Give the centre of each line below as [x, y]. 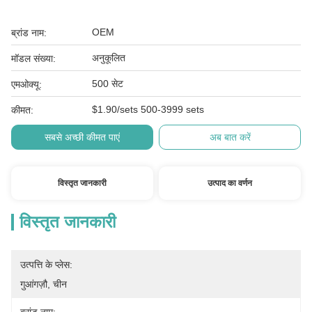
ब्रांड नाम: [29, 33]
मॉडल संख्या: [33, 58]
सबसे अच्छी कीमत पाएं [82, 137]
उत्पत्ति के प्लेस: [46, 265]
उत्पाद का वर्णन [230, 183]
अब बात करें [230, 137]
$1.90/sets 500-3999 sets [148, 109]
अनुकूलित [109, 58]
